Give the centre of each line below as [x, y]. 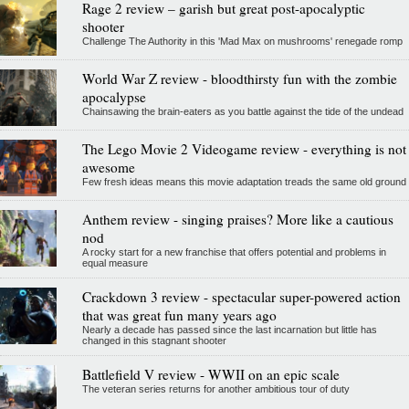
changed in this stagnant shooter [154, 340]
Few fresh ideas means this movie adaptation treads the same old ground [244, 181]
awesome [108, 167]
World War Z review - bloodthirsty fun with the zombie [239, 78]
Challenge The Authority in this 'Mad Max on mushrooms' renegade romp [242, 41]
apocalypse [114, 96]
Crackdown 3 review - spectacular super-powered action [241, 296]
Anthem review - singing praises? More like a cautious [237, 219]
